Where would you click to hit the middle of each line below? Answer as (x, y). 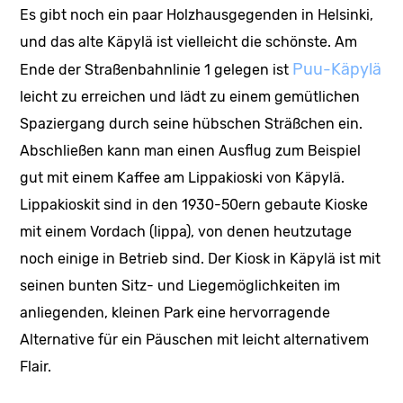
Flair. (36, 367)
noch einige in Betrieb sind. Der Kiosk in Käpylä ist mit (201, 259)
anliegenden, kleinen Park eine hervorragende (175, 313)
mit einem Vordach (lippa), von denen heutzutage (186, 232)
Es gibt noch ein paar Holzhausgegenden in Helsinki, (197, 15)
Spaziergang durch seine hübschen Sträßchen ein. (192, 124)
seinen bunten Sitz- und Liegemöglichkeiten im (180, 286)
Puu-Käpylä (337, 70)
